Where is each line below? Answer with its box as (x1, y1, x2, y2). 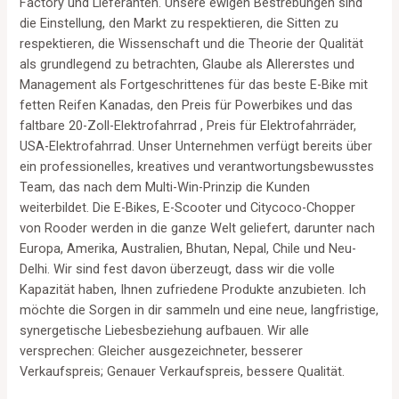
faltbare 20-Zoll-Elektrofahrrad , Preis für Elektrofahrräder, (20, 117, 357, 134)
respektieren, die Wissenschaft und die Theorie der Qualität (20, 35, 364, 52)
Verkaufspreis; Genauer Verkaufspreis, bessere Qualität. (20, 362, 346, 379)
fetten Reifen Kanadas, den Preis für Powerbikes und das (20, 96, 354, 113)
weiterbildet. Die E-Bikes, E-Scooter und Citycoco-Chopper (20, 199, 356, 216)
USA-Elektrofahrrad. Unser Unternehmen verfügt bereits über (20, 137, 373, 154)
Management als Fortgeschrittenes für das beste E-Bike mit (20, 76, 369, 93)
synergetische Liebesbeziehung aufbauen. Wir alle (20, 322, 310, 338)
